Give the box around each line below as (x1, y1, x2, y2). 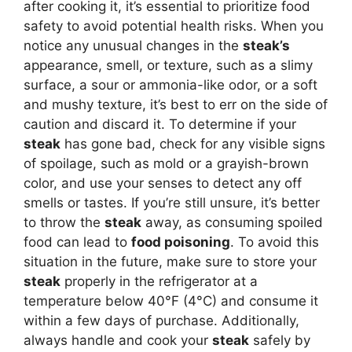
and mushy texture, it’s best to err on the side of (24, 97, 328, 112)
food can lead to (24, 234, 131, 250)
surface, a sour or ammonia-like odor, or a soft (24, 77, 317, 93)
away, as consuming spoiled (141, 214, 323, 230)
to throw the (24, 214, 104, 230)
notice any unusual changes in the (24, 38, 243, 53)
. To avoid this (230, 234, 319, 250)
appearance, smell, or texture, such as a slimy (24, 57, 313, 73)
